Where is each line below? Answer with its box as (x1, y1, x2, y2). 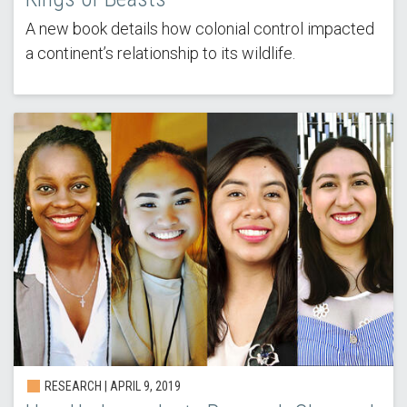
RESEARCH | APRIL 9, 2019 (41, 379, 181, 394)
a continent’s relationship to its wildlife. (25, 43, 295, 63)
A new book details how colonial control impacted (25, 18, 374, 38)
